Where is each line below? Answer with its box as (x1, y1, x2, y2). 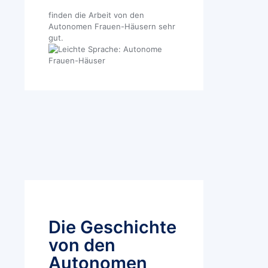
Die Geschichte (48, 217, 176, 237)
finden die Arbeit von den (48, 10, 144, 20)
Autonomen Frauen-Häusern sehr (48, 21, 175, 31)
